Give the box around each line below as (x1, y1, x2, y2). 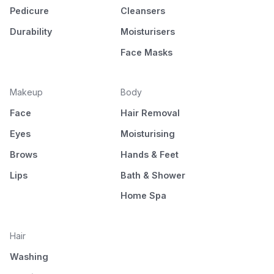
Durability (10, 26, 52, 37)
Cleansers (120, 6, 165, 17)
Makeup (10, 87, 43, 98)
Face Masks (120, 46, 172, 57)
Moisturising (120, 128, 175, 139)
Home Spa (120, 190, 166, 201)
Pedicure (10, 6, 49, 17)
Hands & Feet (120, 149, 179, 160)
